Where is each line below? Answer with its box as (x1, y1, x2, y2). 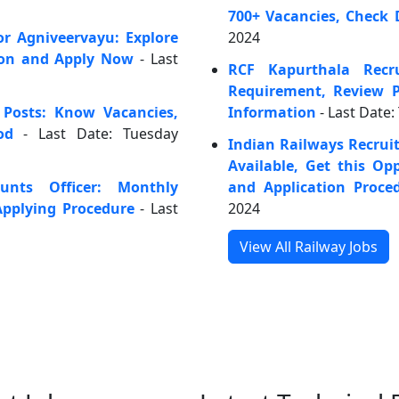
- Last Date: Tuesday (12, 124, 179, 143)
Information (228, 102, 316, 122)
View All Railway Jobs (240, 237, 378, 256)
